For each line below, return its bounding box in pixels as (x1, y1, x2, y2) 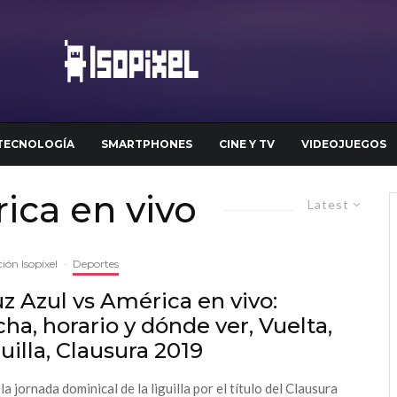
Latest (307, 197, 349, 212)
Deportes (73, 257, 119, 270)
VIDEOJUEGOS (301, 137, 386, 151)
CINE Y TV (219, 137, 275, 151)
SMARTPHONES (101, 137, 192, 151)
